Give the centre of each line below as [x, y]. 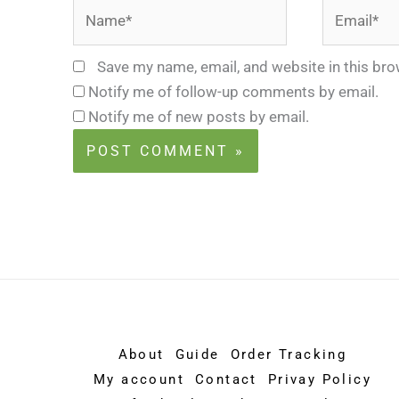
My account [138, 379]
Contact [226, 379]
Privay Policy [319, 379]
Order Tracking [289, 354]
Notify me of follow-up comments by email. [233, 91]
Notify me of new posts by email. [199, 116]
